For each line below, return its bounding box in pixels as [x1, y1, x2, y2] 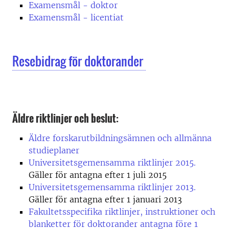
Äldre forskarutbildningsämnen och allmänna [29, 132, 212, 143]
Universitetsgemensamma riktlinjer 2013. [29, 181, 196, 192]
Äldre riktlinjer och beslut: [12, 110, 119, 126]
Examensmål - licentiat [29, 12, 124, 22]
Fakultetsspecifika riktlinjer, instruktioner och [29, 206, 215, 217]
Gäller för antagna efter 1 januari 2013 [29, 194, 182, 204]
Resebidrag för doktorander [12, 52, 146, 70]
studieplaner [29, 145, 79, 155]
